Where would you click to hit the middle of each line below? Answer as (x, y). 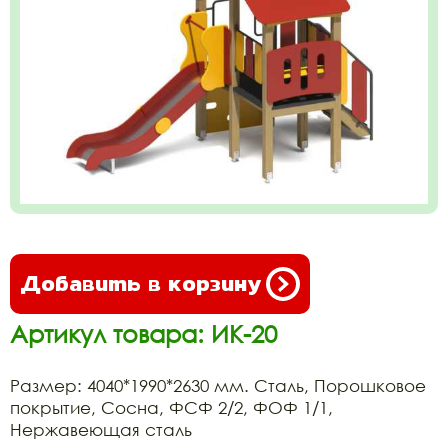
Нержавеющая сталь (101, 430)
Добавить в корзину (140, 284)
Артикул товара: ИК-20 (143, 334)
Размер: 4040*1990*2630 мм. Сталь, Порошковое (218, 386)
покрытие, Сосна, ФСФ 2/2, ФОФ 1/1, (171, 408)
